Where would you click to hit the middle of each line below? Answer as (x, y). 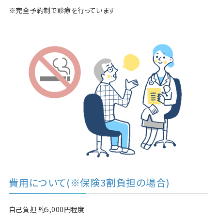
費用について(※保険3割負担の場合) (89, 183)
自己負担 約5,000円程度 (46, 209)
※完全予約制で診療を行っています (62, 10)
